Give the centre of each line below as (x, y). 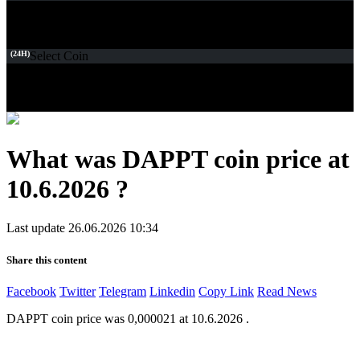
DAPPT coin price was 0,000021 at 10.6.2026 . (128, 318)
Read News (287, 291)
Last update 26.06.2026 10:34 (82, 228)
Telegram (123, 291)
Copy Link (226, 291)
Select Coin (59, 55)
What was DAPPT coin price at (178, 159)
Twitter (78, 291)
